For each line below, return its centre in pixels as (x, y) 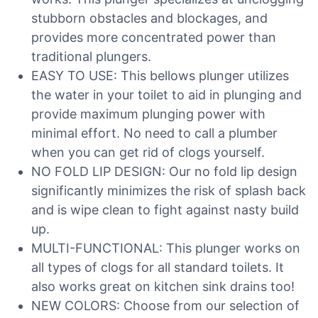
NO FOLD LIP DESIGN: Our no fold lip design (164, 171)
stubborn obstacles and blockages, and (149, 18)
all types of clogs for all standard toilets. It (158, 267)
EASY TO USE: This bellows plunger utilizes (160, 76)
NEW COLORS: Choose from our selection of (165, 306)
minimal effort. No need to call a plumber (154, 133)
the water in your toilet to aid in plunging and (166, 95)
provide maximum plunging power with (148, 114)
